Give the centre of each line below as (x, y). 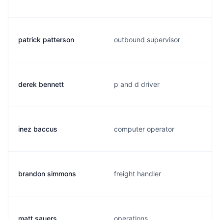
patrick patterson (46, 40)
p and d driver (137, 84)
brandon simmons (47, 174)
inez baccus (38, 129)
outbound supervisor (147, 40)
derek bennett (41, 84)
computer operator (144, 129)
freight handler (137, 174)
